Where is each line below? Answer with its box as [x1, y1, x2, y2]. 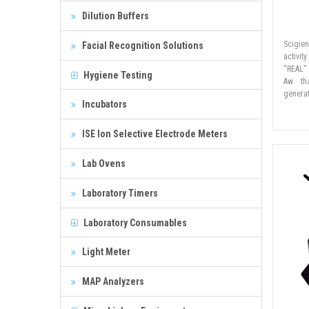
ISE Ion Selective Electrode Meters [80, 128, 228, 139]
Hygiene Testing [81, 69, 152, 81]
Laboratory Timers [80, 187, 158, 199]
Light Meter [80, 246, 130, 257]
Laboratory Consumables [81, 217, 187, 228]
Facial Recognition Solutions [80, 39, 203, 51]
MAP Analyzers [80, 275, 144, 287]
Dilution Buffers [80, 10, 149, 21]
